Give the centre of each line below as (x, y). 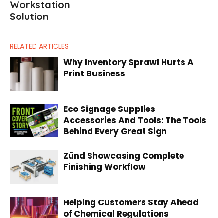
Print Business (94, 73)
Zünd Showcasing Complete (124, 156)
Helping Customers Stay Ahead (131, 202)
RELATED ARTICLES (39, 46)
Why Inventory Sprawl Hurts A (128, 62)
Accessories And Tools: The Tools (135, 120)
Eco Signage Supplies (109, 109)
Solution (29, 16)
